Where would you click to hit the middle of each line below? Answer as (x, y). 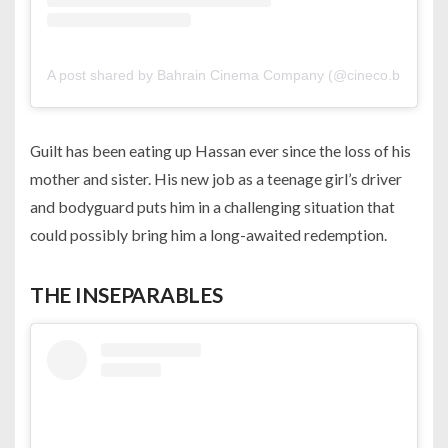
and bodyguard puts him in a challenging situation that (212, 207)
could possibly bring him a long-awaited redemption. (208, 235)
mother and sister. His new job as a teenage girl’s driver (216, 179)
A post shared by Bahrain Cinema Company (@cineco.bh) (230, 75)
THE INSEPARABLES (126, 295)
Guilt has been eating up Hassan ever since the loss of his (220, 151)
